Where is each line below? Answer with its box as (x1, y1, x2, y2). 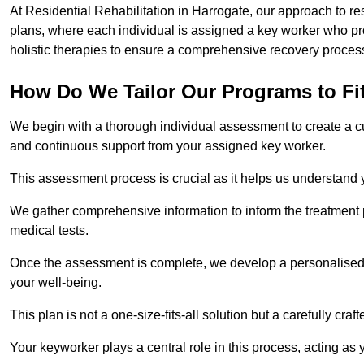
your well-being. (10, 275, 105, 289)
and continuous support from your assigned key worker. (10, 138, 326, 153)
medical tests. (10, 223, 89, 237)
